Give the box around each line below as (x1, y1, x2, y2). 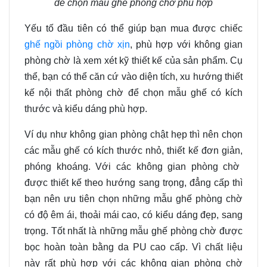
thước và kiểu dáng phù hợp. (24, 103, 147, 114)
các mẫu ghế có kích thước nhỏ (24, 145, 162, 156)
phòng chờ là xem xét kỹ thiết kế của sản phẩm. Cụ (24, 55, 243, 66)
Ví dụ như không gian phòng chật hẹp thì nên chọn (24, 129, 243, 139)
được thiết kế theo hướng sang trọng (24, 177, 184, 188)
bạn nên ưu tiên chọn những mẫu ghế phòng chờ (24, 193, 243, 204)
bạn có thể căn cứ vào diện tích (40, 71, 176, 82)
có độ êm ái (24, 209, 75, 220)
